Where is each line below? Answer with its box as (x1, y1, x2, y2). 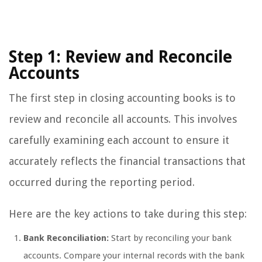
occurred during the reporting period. (9, 176, 195, 189)
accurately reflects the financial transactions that (9, 155, 246, 168)
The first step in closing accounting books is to (9, 92, 236, 105)
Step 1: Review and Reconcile (9, 47, 232, 67)
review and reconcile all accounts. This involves (9, 113, 237, 126)
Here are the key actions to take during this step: (9, 208, 247, 220)
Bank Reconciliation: (23, 233, 109, 244)
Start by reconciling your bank (109, 233, 232, 244)
